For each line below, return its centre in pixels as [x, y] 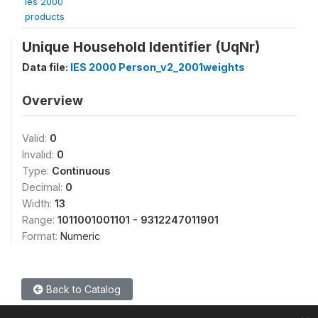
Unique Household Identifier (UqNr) [141, 47]
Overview [53, 100]
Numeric [80, 236]
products [45, 16]
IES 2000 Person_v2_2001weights [158, 67]
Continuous [81, 171]
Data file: [46, 67]
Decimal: [44, 187]
